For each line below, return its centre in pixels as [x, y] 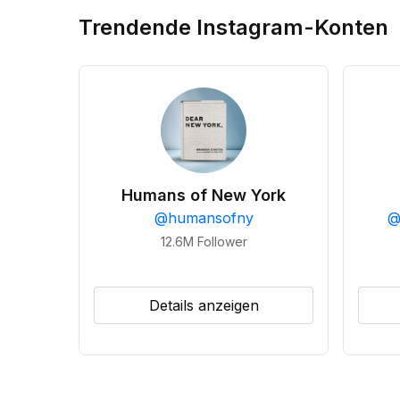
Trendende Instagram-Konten [233, 27]
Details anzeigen [204, 305]
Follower [222, 242]
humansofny [210, 218]
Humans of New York [204, 195]
